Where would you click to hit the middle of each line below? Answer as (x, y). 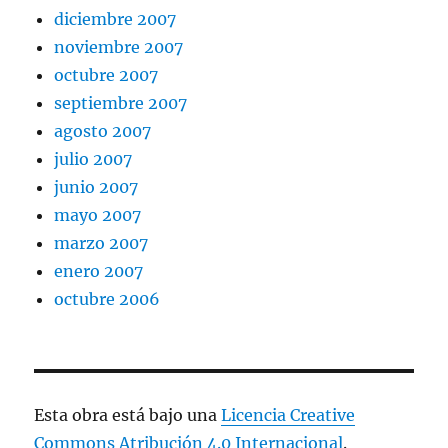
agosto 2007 (103, 131)
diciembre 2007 (115, 19)
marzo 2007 (101, 243)
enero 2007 (99, 271)
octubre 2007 (106, 75)
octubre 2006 (107, 299)
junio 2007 (96, 187)
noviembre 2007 (119, 47)
